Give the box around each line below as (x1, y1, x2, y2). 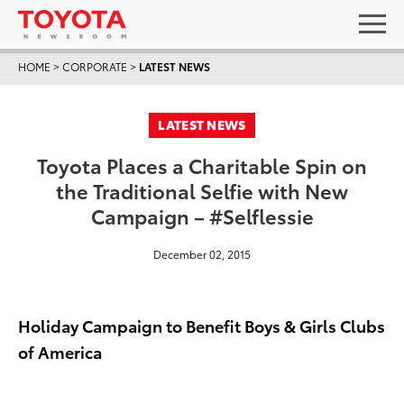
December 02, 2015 (153, 246, 251, 262)
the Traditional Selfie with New (56, 176, 348, 204)
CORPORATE (62, 59, 127, 74)
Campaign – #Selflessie (90, 201, 314, 229)
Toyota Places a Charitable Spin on (37, 151, 367, 179)
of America (18, 340, 102, 363)
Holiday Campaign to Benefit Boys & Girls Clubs (18, 314, 385, 336)
